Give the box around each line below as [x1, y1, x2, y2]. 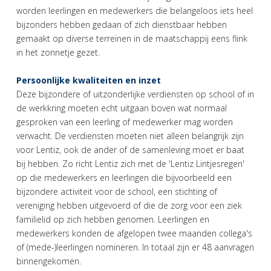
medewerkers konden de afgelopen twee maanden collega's [16, 227, 252, 239]
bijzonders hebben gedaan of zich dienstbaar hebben [16, 18, 227, 30]
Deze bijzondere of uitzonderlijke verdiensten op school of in [16, 88, 254, 100]
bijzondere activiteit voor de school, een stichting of [16, 185, 217, 197]
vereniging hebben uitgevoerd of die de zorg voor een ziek [16, 199, 242, 211]
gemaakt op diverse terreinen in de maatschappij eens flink [16, 32, 247, 44]
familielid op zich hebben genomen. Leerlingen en [16, 213, 209, 225]
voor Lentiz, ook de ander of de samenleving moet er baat [16, 143, 244, 155]
